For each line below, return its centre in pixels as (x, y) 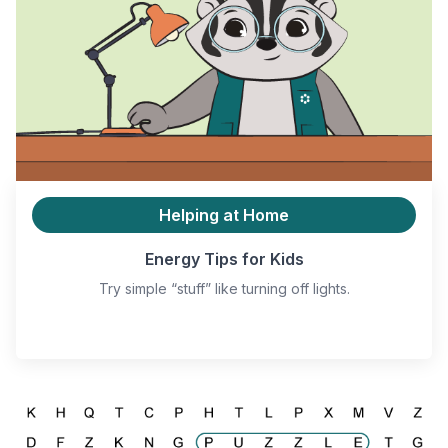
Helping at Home (224, 214)
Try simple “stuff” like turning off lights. (224, 288)
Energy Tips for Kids (224, 258)
